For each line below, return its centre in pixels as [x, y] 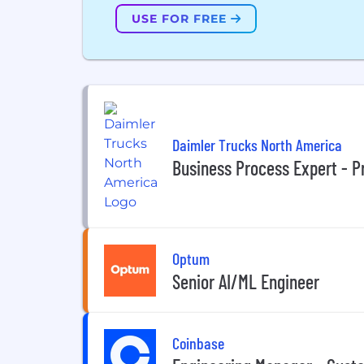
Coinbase [198, 342]
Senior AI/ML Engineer [246, 281]
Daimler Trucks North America [257, 144]
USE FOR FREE [181, 19]
